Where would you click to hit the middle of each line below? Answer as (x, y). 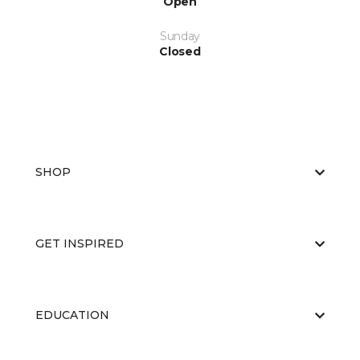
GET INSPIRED (80, 243)
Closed (180, 51)
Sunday (180, 36)
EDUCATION (72, 315)
